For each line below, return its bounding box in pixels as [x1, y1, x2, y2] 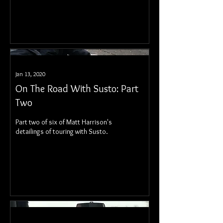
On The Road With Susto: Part [15, 82, 138, 95]
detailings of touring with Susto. [15, 126, 108, 136]
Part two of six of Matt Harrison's [15, 117, 112, 126]
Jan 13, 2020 [15, 70, 45, 78]
